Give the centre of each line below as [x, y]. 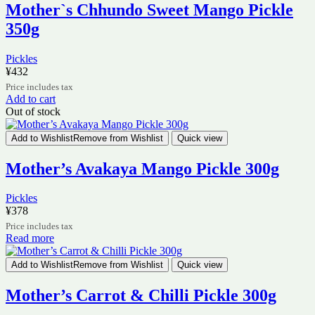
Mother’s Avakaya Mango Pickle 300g [142, 168]
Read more [30, 238]
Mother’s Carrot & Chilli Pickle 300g [141, 296]
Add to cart [31, 98]
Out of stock [33, 111]
